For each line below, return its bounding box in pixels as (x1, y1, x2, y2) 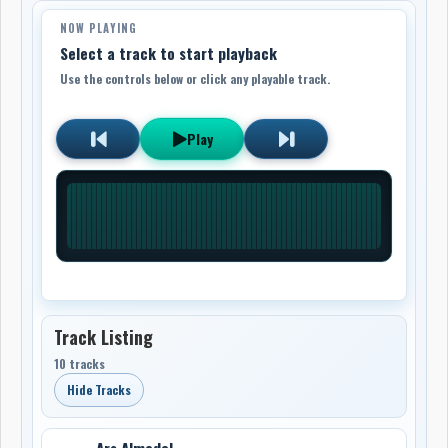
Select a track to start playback (60, 41, 278, 64)
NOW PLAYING (60, 19, 138, 36)
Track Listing (54, 323, 154, 350)
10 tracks (54, 354, 106, 372)
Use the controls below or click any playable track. (60, 69, 331, 87)
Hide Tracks (67, 380, 132, 398)
